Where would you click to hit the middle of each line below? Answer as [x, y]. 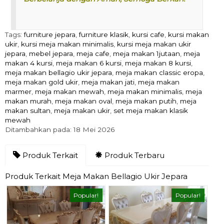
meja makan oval [83, 101]
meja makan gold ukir [41, 82]
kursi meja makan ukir [154, 44]
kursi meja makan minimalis [67, 44]
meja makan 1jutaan [146, 53]
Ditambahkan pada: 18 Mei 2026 [60, 129]
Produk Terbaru [133, 155]
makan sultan [28, 110]
